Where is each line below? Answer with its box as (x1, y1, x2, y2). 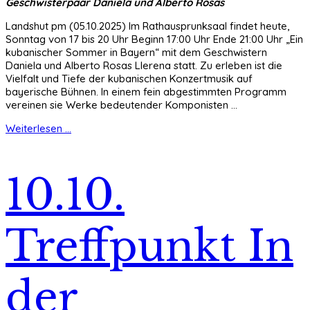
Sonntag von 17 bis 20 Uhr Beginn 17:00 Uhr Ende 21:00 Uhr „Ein (6, 32, 303, 46)
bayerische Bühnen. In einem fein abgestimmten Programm (6, 84, 286, 98)
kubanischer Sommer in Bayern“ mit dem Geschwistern (6, 45, 267, 59)
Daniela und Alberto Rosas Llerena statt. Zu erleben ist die (6, 58, 282, 72)
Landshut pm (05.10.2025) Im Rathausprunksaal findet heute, (6, 19, 289, 33)
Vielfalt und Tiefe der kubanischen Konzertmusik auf (6, 71, 253, 85)
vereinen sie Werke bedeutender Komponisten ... (6, 98, 237, 111)
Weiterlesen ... (6, 121, 71, 135)
